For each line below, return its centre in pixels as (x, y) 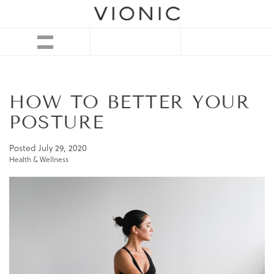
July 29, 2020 (63, 148)
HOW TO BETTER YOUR (130, 102)
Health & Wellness (39, 160)
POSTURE (57, 123)
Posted (24, 148)
